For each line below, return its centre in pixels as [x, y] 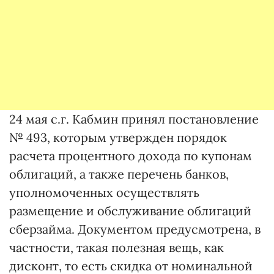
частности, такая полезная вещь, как [117, 247]
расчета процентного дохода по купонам [131, 156]
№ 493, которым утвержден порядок [118, 137]
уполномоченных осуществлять [104, 192]
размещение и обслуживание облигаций [130, 211]
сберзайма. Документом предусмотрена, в [135, 229]
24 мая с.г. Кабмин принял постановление [134, 119]
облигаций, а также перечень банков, [119, 174]
